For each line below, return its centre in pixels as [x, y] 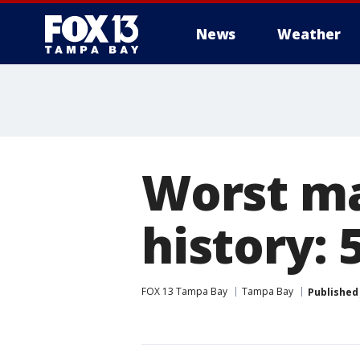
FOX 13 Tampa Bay [184, 291]
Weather [309, 34]
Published [333, 292]
